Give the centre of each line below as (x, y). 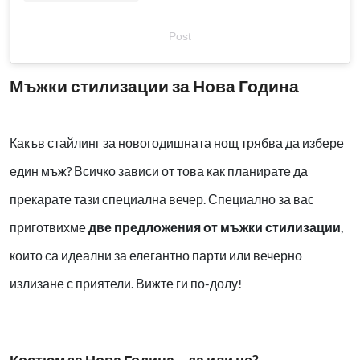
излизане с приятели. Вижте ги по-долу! (126, 283)
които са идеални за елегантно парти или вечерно (156, 255)
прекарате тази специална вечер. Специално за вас (162, 198)
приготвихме (49, 227)
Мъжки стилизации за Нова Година (154, 85)
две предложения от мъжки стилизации (215, 227)
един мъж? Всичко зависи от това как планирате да (159, 170)
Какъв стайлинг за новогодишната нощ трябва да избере (177, 142)
